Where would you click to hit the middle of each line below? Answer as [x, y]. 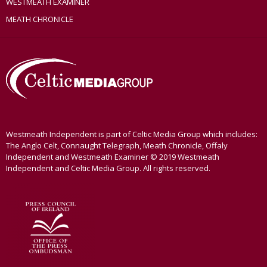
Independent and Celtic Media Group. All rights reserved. [108, 168]
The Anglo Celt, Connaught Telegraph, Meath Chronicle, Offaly [117, 146]
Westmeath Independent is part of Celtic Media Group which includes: [132, 134]
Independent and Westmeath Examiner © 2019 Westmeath [113, 157]
